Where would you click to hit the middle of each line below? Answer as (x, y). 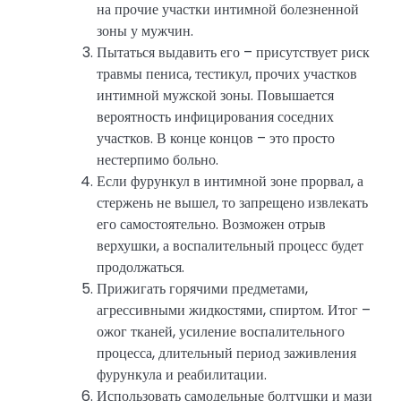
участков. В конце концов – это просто (216, 138)
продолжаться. (141, 267)
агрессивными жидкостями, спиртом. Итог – (234, 310)
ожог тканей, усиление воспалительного (221, 331)
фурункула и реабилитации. (182, 374)
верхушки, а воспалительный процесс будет (230, 245)
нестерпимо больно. (158, 159)
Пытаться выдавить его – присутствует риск (233, 52)
